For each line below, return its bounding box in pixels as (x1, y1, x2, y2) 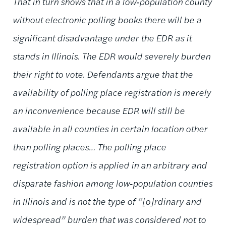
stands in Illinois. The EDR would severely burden (13, 49, 210, 62)
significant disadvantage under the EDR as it (13, 31, 192, 44)
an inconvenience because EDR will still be (13, 103, 185, 117)
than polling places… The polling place (13, 140, 166, 153)
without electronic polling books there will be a (13, 13, 201, 26)
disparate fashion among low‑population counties (13, 176, 212, 189)
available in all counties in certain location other (13, 122, 207, 135)
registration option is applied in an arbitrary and (13, 158, 207, 171)
